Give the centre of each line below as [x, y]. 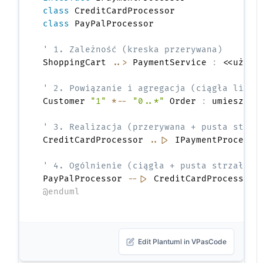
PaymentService [170, 63]
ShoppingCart [77, 63]
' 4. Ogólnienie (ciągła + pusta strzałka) [151, 166]
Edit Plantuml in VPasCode [182, 242]
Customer [67, 102]
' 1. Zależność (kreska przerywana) [133, 50]
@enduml [62, 192]
